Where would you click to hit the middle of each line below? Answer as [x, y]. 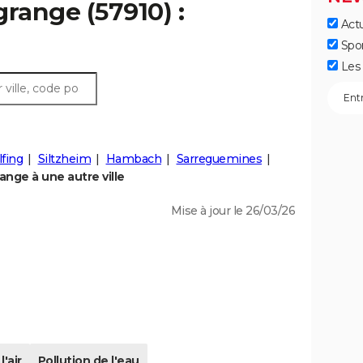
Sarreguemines [219, 159]
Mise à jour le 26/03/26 [233, 211]
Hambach [133, 159]
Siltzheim [64, 159]
